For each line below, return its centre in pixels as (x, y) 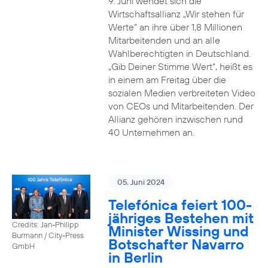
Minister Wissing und (178, 231)
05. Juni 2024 (141, 182)
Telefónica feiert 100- (180, 205)
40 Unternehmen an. (151, 132)
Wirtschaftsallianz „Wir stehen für (176, 14)
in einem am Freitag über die (167, 80)
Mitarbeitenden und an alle (164, 40)
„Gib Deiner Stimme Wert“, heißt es (180, 66)
